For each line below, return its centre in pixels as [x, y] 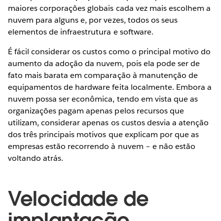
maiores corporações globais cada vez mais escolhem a [109, 8]
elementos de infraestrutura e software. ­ [82, 32]
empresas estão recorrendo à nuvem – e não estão [102, 146]
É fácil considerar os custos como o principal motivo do [110, 51]
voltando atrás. [36, 158]
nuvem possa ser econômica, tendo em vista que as [103, 99]
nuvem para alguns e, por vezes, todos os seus [93, 20]
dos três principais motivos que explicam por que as [103, 134]
